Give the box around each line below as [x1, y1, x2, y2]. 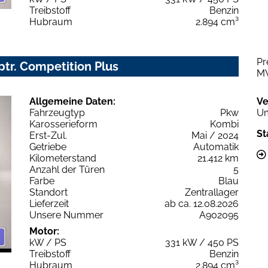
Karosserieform [29, 118, 98, 130]
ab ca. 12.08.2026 [165, 197, 239, 209]
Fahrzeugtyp [29, 106, 85, 118]
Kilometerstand [29, 152, 96, 164]
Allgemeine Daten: [29, 95, 115, 107]
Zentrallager [185, 186, 239, 198]
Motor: [29, 225, 59, 237]
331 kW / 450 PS [165, 236, 239, 248]
